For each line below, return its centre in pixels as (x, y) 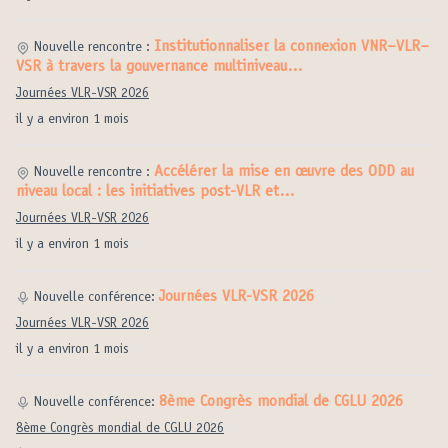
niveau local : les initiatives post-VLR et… (155, 192)
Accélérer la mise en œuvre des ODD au (284, 172)
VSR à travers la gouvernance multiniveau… (159, 67)
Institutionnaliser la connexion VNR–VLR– (291, 47)
